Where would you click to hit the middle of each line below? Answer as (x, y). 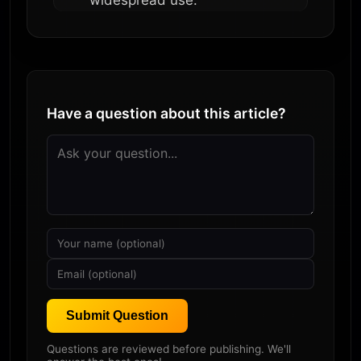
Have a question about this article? (166, 113)
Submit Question (117, 315)
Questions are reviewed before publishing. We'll (169, 349)
